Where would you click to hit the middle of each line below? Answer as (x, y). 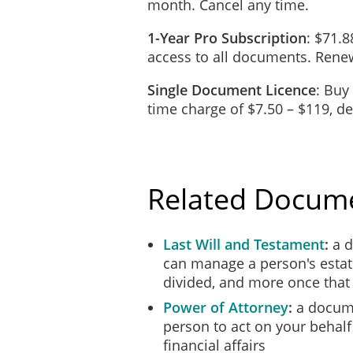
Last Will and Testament (244, 244)
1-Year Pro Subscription (227, 37)
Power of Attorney (226, 307)
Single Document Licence (232, 89)
